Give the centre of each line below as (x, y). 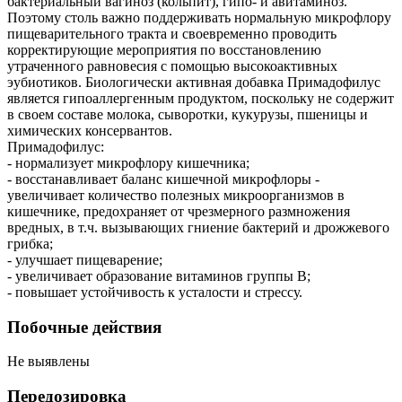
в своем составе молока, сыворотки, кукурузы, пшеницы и (188, 114)
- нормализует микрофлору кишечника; (128, 162)
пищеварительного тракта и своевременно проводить (172, 33)
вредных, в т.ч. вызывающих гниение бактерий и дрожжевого (198, 227)
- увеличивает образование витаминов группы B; (159, 275)
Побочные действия (84, 327)
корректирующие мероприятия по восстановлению (164, 49)
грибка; (30, 243)
